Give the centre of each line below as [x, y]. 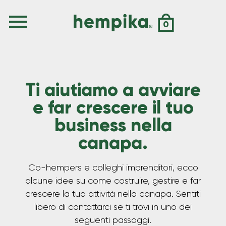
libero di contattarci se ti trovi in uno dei [113, 207]
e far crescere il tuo [113, 108]
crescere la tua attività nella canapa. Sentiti [113, 194]
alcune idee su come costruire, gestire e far [113, 181]
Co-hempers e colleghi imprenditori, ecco [113, 168]
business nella [113, 125]
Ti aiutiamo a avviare [113, 90]
